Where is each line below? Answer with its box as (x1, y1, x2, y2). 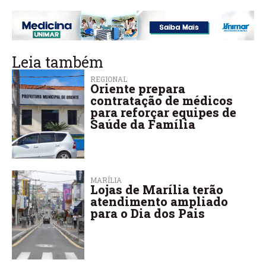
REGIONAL (90, 74, 128, 84)
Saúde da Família (90, 116, 196, 132)
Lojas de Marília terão (90, 181, 224, 197)
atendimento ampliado (90, 193, 229, 209)
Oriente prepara (90, 80, 186, 96)
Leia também (12, 52, 103, 72)
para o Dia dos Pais (90, 205, 205, 221)
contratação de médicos (90, 92, 233, 108)
